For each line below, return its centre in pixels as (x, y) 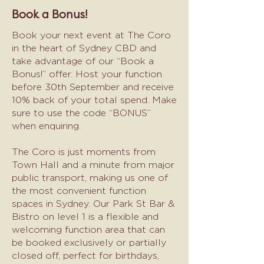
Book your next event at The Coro (91, 35)
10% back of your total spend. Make (94, 100)
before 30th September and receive (93, 87)
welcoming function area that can (88, 230)
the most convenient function (79, 191)
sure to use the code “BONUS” (81, 113)
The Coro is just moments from (84, 152)
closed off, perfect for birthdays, (85, 255)
